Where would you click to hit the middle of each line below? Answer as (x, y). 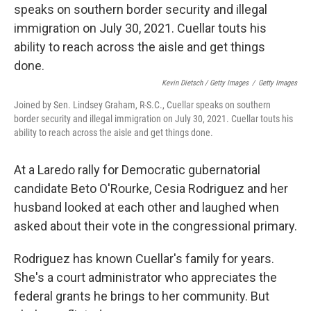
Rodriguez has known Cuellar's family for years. (144, 259)
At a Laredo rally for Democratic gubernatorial (137, 170)
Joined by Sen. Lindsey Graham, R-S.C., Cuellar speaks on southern (142, 105)
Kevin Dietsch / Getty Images (205, 83)
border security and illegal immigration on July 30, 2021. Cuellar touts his (153, 119)
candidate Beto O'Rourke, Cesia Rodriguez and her (151, 189)
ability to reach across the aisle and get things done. (114, 133)
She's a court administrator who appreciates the (145, 278)
